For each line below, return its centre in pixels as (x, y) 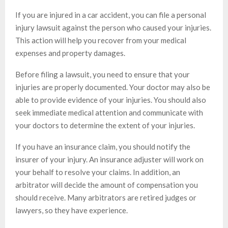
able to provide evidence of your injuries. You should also (111, 100)
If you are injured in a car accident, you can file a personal (111, 15)
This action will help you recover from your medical (101, 40)
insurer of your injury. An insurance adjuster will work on (109, 160)
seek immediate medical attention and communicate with (109, 113)
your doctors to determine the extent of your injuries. (105, 125)
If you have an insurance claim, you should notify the (103, 147)
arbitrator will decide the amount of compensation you (107, 185)
